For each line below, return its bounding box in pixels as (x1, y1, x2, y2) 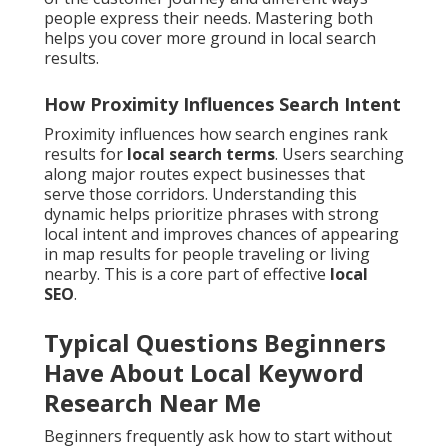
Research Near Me (44, 386, 261, 420)
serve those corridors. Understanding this (44, 183, 357, 206)
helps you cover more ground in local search (44, 27, 376, 50)
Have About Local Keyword (44, 356, 364, 390)
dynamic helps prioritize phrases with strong (44, 203, 379, 226)
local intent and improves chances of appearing (44, 223, 399, 246)
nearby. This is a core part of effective (44, 263, 330, 286)
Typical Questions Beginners (44, 326, 386, 360)
